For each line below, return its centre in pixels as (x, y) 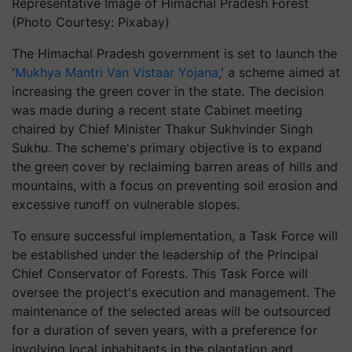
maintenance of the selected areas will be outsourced (171, 311)
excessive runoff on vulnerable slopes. (126, 204)
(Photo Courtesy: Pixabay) (91, 22)
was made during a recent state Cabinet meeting (157, 110)
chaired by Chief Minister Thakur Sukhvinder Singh (162, 129)
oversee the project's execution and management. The (174, 292)
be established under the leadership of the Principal (165, 255)
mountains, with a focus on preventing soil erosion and (175, 185)
